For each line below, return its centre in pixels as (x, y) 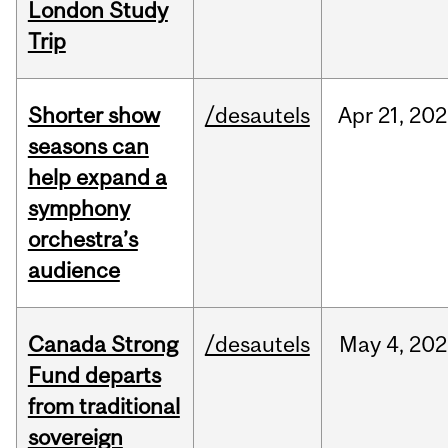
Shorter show (93, 115)
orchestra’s (82, 239)
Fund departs (94, 375)
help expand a (97, 177)
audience (73, 270)
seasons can (88, 146)
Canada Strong (102, 344)
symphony (78, 208)
